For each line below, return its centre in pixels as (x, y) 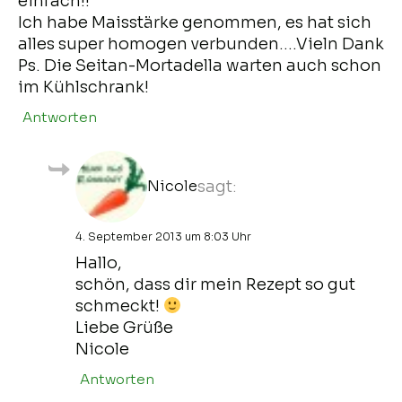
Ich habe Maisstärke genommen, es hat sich (195, 22)
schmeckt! (119, 306)
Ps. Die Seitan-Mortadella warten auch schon (200, 65)
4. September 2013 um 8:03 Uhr (163, 236)
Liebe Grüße (124, 327)
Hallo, (99, 262)
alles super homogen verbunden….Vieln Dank (201, 44)
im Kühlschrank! (83, 87)
